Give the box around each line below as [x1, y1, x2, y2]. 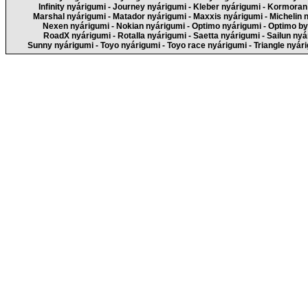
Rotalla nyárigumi [118, 31, 186, 41]
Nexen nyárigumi [42, 21, 109, 31]
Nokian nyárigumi [115, 21, 185, 31]
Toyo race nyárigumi [167, 41, 247, 50]
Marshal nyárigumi [32, 12, 106, 21]
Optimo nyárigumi [191, 21, 261, 31]
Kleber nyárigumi [192, 2, 261, 12]
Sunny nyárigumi [27, 41, 93, 50]
